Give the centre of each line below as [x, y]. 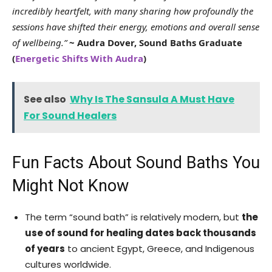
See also [45, 99]
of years [45, 248]
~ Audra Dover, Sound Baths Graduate [156, 42]
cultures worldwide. [68, 264]
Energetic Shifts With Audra [79, 58]
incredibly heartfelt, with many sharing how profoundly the [133, 11]
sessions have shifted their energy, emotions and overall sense [136, 26]
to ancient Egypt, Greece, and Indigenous [160, 248]
